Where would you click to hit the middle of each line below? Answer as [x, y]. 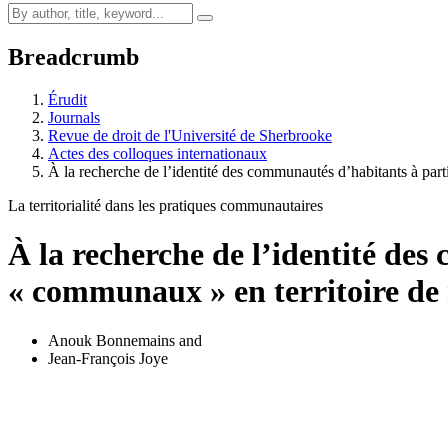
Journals [74, 117]
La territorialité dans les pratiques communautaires [165, 205]
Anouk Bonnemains [111, 340]
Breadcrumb [73, 56]
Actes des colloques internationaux [157, 153]
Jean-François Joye [108, 358]
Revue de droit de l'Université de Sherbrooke [190, 135]
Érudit [67, 99]
